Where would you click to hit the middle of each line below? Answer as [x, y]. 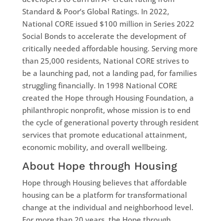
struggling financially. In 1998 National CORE [99, 85]
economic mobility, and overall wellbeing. [94, 147]
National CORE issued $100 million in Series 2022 [108, 23]
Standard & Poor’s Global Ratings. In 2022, [95, 11]
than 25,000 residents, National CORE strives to [105, 60]
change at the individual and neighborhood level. [108, 207]
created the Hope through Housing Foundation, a [108, 97]
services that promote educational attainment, [104, 134]
